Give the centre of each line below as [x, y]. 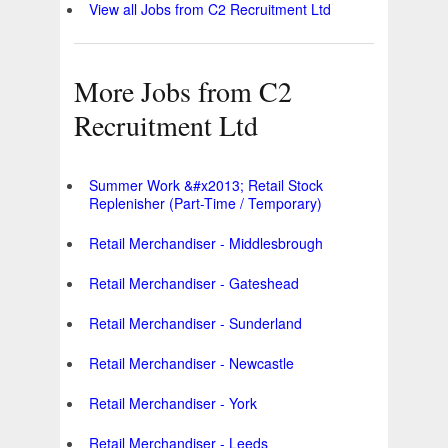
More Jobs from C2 [183, 91]
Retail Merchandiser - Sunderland [195, 323]
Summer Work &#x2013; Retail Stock [206, 185]
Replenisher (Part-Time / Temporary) [205, 203]
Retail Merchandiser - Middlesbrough [206, 243]
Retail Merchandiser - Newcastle [191, 363]
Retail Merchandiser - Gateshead [194, 283]
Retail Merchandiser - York [173, 403]
